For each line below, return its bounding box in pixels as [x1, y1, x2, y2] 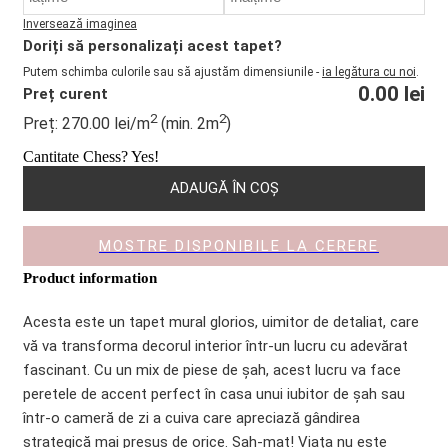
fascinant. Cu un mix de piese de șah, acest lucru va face [23, 360, 401, 379]
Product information [23, 269, 157, 286]
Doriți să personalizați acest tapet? [23, 36, 282, 55]
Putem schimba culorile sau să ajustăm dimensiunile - [23, 64, 322, 79]
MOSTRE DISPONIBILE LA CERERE [99, 236, 379, 255]
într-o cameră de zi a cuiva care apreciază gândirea [23, 408, 360, 427]
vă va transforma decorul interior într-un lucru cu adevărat [23, 336, 408, 355]
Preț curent [23, 84, 108, 103]
